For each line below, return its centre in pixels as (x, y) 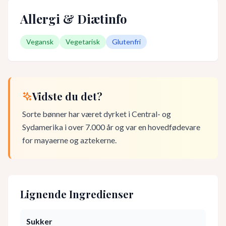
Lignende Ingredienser (77, 194)
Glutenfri (126, 42)
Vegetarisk (83, 42)
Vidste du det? (67, 96)
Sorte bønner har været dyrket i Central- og (97, 114)
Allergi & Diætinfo (74, 19)
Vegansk (40, 42)
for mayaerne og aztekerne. (69, 140)
